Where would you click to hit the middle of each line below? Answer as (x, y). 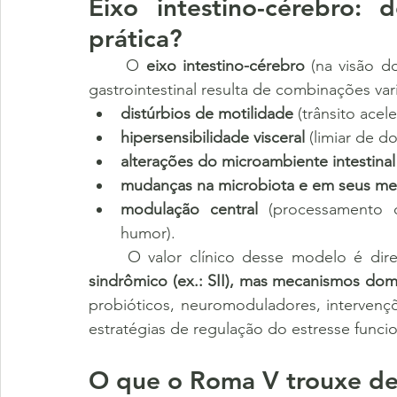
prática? (136, 38)
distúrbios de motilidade (207, 113)
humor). (148, 233)
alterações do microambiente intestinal (258, 161)
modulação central (189, 209)
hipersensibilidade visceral (213, 137)
